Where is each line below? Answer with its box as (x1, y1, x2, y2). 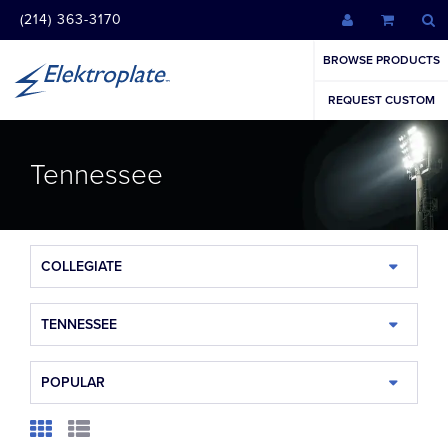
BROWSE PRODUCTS (323, 53, 440, 67)
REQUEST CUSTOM (328, 93, 435, 107)
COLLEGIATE (41, 258, 122, 275)
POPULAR (41, 374, 105, 391)
